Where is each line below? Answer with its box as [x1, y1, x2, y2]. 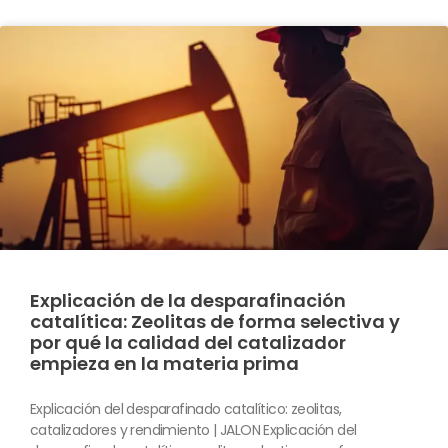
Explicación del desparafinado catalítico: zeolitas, [30, 398, 342, 419]
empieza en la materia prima [30, 350, 299, 376]
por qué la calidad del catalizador [30, 329, 346, 355]
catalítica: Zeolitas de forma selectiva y [30, 308, 400, 334]
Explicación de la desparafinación [30, 287, 346, 313]
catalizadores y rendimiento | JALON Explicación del [30, 419, 357, 440]
